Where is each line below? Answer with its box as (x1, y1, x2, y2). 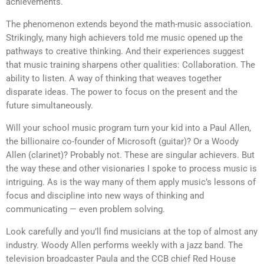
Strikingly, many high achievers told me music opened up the (6, 32, 243, 43)
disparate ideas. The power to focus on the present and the (6, 86, 237, 97)
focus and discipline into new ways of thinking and (6, 190, 204, 201)
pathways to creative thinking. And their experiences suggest (6, 45, 244, 57)
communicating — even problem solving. (6, 203, 165, 214)
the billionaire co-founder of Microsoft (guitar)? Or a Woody (6, 136, 239, 147)
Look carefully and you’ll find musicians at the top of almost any (6, 226, 258, 237)
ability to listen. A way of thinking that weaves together (6, 72, 222, 84)
